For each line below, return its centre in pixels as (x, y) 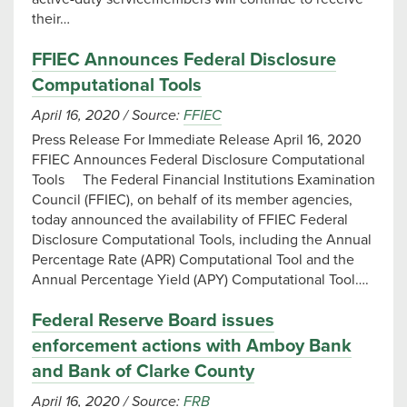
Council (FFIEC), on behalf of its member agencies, (192, 200)
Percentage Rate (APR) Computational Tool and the (193, 260)
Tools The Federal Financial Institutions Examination (203, 180)
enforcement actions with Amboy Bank (192, 346)
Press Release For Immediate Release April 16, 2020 (200, 140)
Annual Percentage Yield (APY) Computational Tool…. (200, 280)
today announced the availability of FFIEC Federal (190, 220)
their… (51, 19)
